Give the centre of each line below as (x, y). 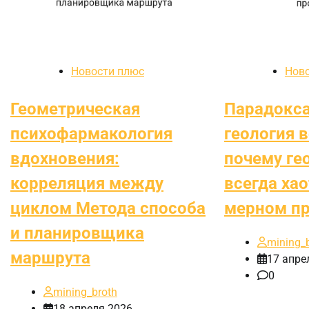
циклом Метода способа (108, 208)
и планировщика (77, 233)
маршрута (50, 258)
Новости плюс (108, 71)
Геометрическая (75, 109)
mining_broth (85, 292)
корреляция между (87, 183)
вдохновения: (65, 158)
